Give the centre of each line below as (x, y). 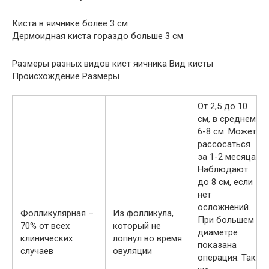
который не (137, 226)
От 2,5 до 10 (222, 106)
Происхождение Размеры (66, 76)
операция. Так (227, 258)
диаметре (218, 232)
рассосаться (224, 144)
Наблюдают (223, 169)
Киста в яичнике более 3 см (70, 23)
